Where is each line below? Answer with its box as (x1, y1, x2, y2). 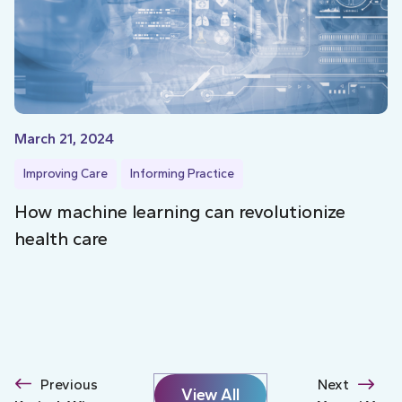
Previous (40, 375, 98, 393)
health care (14, 227, 108, 249)
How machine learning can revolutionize (14, 200, 345, 223)
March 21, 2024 (14, 129, 114, 147)
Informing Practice (130, 165, 234, 181)
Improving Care (23, 165, 108, 181)
